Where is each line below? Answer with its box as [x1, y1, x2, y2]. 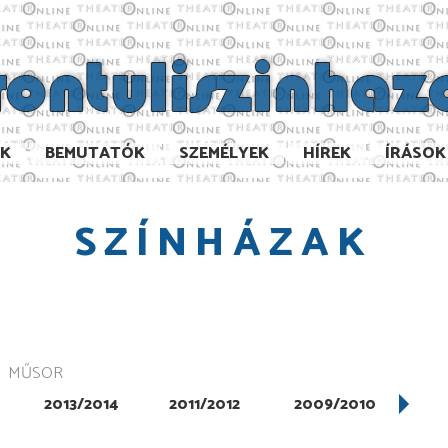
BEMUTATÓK [45, 139, 145, 167]
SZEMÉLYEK [179, 139, 269, 167]
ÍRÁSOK [385, 139, 446, 167]
